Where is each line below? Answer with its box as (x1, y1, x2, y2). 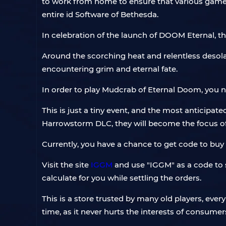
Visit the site (42, 160, 91, 169)
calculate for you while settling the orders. (42, 173, 201, 183)
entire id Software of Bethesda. (42, 10, 158, 19)
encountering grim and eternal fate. (42, 64, 178, 74)
